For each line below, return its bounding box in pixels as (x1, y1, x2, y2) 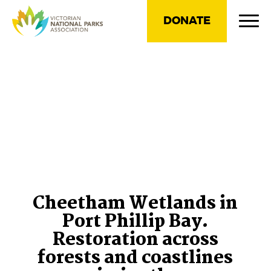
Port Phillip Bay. (62, 208, 209, 237)
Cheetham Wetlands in (33, 190, 238, 218)
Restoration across (52, 226, 218, 255)
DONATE (163, 13, 211, 28)
